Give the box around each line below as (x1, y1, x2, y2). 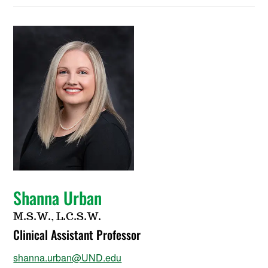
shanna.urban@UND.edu (13, 250, 122, 264)
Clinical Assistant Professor (13, 225, 141, 243)
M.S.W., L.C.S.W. (13, 211, 102, 223)
